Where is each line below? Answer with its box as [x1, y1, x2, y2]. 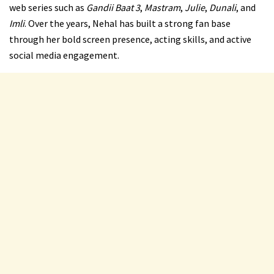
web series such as [9, 1, 86, 14]
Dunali [209, 1, 236, 14]
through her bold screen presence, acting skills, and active [9, 33, 251, 46]
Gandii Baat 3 [86, 1, 140, 14]
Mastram [144, 1, 180, 14]
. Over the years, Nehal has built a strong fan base [24, 17, 231, 30]
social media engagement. [9, 49, 119, 62]
